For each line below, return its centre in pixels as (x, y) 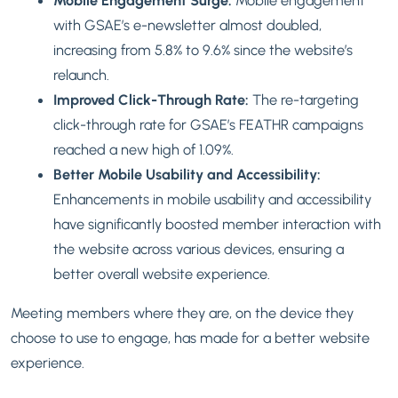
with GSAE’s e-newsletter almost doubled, (187, 25)
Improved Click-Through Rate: (151, 100)
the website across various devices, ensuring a (199, 249)
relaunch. (83, 75)
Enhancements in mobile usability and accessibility (212, 199)
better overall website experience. (163, 274)
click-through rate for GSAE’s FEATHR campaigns (208, 125)
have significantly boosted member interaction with (217, 224)
